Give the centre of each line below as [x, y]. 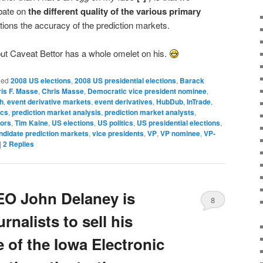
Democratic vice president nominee [147, 91]
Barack [192, 80]
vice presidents [118, 133]
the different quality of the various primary [114, 11]
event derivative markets [49, 101]
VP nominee [180, 133]
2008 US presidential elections [125, 80]
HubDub [170, 101]
